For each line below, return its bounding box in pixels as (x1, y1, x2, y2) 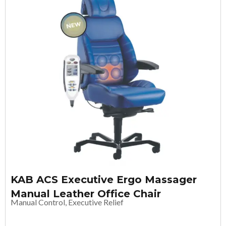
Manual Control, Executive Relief (11, 197, 124, 207)
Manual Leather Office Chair (11, 187, 161, 200)
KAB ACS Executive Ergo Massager (11, 173, 197, 186)
